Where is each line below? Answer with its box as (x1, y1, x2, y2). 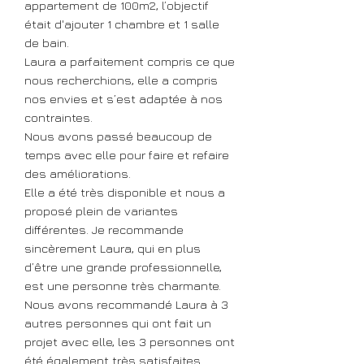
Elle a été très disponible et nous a (24, 185, 225, 199)
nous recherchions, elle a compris (24, 73, 218, 87)
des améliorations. (24, 167, 131, 180)
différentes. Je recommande (24, 223, 184, 236)
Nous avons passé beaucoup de (24, 129, 212, 143)
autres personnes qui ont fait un (24, 316, 211, 330)
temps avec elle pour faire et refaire (24, 148, 229, 162)
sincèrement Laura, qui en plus (24, 241, 201, 255)
